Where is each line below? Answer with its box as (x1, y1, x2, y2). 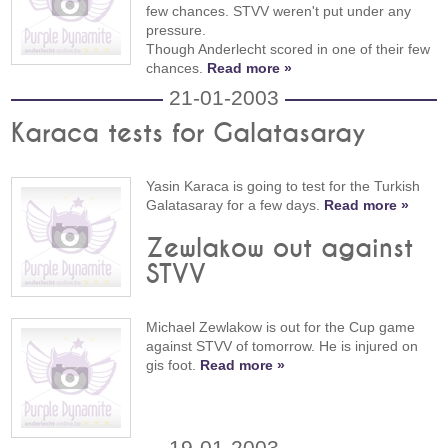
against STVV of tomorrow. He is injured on (146, 338, 419, 355)
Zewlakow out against (146, 236, 414, 263)
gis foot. (146, 357, 201, 374)
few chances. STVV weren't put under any (146, 2, 412, 19)
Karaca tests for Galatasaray (11, 120, 367, 147)
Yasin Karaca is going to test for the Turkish (146, 177, 421, 194)
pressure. (146, 21, 207, 38)
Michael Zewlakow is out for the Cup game (146, 319, 416, 336)
